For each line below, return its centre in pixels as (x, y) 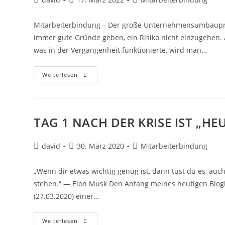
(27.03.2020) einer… (67, 196)
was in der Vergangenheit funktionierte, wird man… (121, 50)
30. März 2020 (101, 146)
